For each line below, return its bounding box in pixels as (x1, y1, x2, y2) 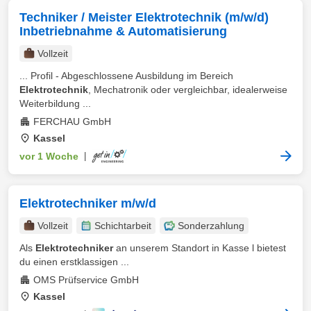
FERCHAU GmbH (33, 116, 111, 127)
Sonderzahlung (178, 220, 244, 231)
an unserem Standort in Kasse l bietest (113, 242, 286, 253)
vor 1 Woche (19, 151, 78, 162)
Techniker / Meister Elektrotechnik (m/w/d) (19, 10, 269, 24)
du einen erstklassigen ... (19, 256, 129, 267)
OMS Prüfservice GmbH (33, 274, 139, 285)
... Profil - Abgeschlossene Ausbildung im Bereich (19, 70, 233, 81)
